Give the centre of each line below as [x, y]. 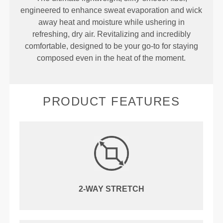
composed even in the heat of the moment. [111, 58]
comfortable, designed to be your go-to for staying [111, 46]
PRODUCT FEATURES [111, 102]
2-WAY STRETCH [111, 189]
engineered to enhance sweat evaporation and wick [111, 10]
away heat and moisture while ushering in [111, 22]
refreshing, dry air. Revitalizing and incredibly [111, 34]
